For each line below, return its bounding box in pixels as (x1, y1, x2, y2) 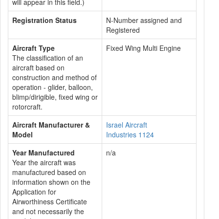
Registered (106, 25, 140, 35)
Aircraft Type (12, 43, 55, 53)
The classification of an (12, 53, 83, 63)
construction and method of (12, 72, 97, 82)
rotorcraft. (12, 102, 43, 111)
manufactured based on (12, 167, 86, 177)
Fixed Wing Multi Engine (106, 43, 181, 53)
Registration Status (12, 15, 77, 25)
